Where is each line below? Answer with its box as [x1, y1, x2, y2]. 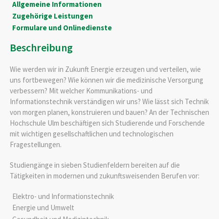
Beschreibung [10, 40, 73, 54]
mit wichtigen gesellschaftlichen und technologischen [10, 129, 174, 138]
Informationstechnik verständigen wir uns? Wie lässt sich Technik [10, 96, 209, 106]
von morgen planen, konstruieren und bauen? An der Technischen [10, 107, 209, 117]
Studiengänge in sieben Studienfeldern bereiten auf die [10, 160, 180, 170]
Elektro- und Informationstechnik [12, 191, 114, 201]
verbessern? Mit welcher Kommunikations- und [10, 86, 153, 95]
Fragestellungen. [10, 139, 62, 149]
